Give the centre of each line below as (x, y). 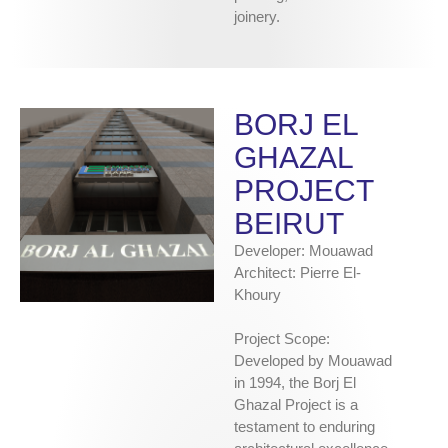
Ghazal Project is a (296, 405)
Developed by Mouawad (313, 361)
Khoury (257, 295)
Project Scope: (282, 339)
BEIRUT (289, 224)
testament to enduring (304, 427)
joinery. (257, 17)
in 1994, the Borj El (295, 383)
